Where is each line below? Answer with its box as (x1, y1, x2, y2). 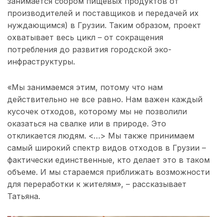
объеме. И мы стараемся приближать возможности (7, 167, 210, 177)
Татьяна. (7, 191, 40, 201)
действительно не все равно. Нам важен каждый (7, 94, 202, 105)
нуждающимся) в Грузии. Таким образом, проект (7, 20, 201, 31)
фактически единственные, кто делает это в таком (7, 155, 210, 165)
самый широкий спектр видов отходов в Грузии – (7, 143, 206, 153)
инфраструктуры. (7, 57, 75, 67)
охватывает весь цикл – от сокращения (7, 32, 163, 43)
